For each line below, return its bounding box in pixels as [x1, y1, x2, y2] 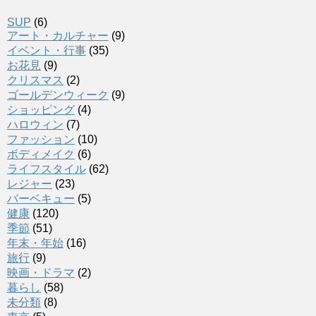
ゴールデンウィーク [7, 89, 109, 102]
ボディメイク [7, 148, 75, 161]
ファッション [7, 133, 75, 146]
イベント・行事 [7, 44, 86, 57]
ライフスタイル [7, 163, 86, 176]
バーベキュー [7, 193, 75, 205]
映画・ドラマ [7, 267, 75, 279]
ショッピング [7, 104, 75, 116]
